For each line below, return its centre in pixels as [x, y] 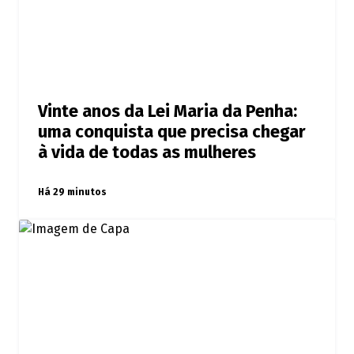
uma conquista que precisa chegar [172, 132]
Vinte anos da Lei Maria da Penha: [168, 112]
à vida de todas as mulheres [147, 153]
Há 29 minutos [72, 192]
